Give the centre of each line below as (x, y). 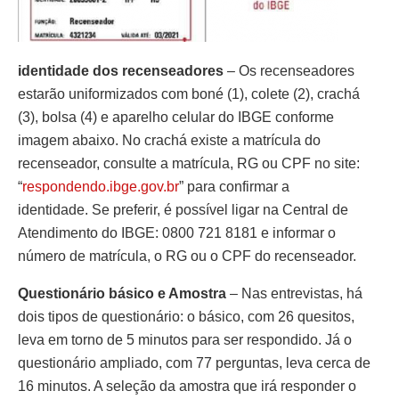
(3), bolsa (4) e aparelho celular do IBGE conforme (176, 117)
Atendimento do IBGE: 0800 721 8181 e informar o (177, 232)
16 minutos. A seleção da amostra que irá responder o (187, 386)
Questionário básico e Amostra (122, 293)
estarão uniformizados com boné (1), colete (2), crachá (189, 94)
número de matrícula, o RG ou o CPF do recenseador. (187, 256)
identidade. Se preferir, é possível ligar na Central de (183, 209)
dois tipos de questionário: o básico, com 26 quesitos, (186, 316)
